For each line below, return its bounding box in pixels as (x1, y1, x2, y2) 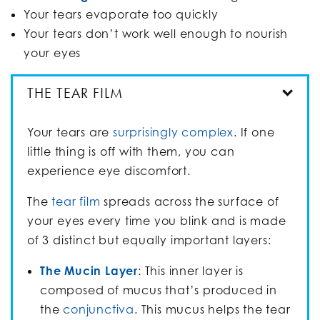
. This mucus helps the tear (134, 301, 291, 316)
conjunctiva (63, 301, 135, 316)
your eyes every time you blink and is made (27, 213, 286, 228)
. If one (234, 124, 275, 139)
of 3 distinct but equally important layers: (27, 232, 271, 247)
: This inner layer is (138, 263, 244, 278)
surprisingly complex (113, 124, 234, 139)
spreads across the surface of (100, 194, 279, 209)
